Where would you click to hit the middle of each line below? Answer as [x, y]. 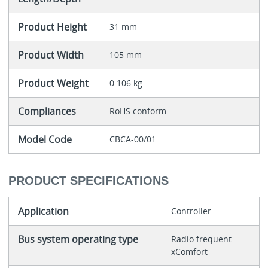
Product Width [51, 55]
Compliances [47, 112]
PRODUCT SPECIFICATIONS [88, 180]
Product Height [52, 27]
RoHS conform [138, 111]
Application [43, 211]
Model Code [45, 140]
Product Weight [53, 83]
